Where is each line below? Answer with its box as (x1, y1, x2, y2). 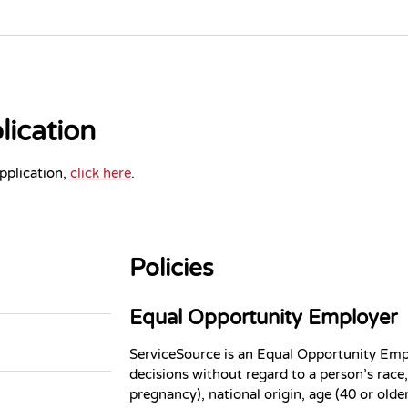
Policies (129, 253, 213, 282)
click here (70, 164, 131, 181)
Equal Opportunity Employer (129, 305, 397, 330)
